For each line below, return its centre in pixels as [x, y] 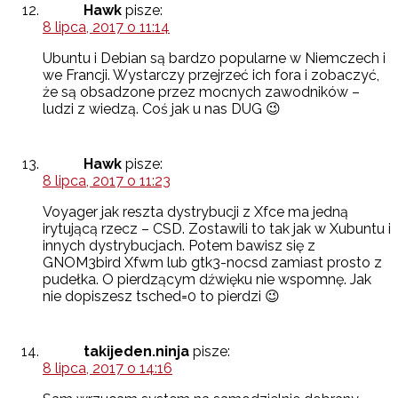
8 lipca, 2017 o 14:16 [107, 369]
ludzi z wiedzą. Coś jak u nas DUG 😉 [162, 109]
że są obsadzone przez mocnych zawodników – [201, 92]
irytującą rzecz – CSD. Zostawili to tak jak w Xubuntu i [217, 229]
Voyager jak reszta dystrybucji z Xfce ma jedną [195, 212]
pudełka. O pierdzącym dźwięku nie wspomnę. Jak [207, 280]
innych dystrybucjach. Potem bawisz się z [179, 246]
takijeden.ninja [136, 352]
